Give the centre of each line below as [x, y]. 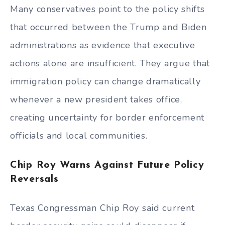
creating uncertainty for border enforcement [107, 117]
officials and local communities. [79, 135]
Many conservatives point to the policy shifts [107, 9]
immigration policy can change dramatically [105, 81]
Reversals [34, 179]
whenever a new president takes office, [96, 99]
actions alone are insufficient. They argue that [110, 63]
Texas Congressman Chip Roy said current [102, 208]
